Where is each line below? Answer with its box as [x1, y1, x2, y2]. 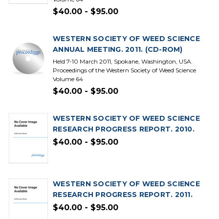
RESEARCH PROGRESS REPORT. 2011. [53, 190, 193, 199]
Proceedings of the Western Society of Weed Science [53, 66, 196, 74]
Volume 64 [53, 75, 83, 83]
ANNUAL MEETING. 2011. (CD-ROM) [53, 45, 183, 54]
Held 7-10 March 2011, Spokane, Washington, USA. [53, 58, 193, 65]
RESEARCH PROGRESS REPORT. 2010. [53, 125, 195, 133]
